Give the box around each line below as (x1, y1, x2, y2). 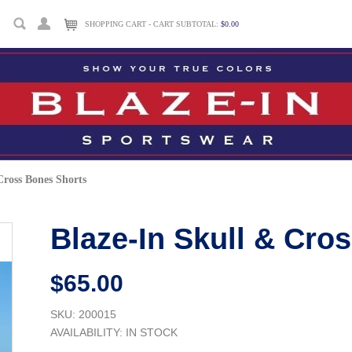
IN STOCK (126, 326, 178, 339)
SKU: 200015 (50, 308, 116, 321)
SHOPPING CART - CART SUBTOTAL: (85, 20, 221, 28)
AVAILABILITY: (50, 326, 126, 339)
